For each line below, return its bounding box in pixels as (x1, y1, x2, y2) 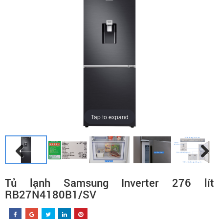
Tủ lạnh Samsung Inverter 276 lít (5, 175, 214, 190)
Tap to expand (90, 112, 129, 121)
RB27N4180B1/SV (5, 187, 96, 201)
